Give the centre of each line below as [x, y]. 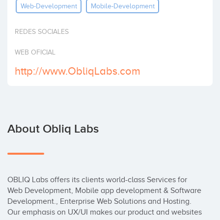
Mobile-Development [123, 6]
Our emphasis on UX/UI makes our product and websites [105, 212]
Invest [19, 10]
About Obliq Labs [53, 129]
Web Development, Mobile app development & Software [104, 191]
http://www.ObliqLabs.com [78, 71]
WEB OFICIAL [35, 52]
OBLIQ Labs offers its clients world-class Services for [97, 180]
